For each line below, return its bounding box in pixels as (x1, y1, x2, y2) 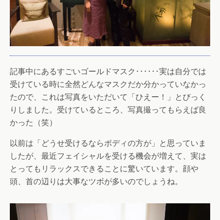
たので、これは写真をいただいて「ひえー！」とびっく (10, 92, 206, 102)
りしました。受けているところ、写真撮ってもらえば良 (10, 105, 206, 115)
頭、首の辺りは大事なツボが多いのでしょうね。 (10, 177, 183, 187)
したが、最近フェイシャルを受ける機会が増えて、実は (10, 151, 206, 161)
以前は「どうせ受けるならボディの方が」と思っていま (10, 138, 206, 148)
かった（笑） (10, 118, 57, 128)
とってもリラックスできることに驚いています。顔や (10, 164, 198, 174)
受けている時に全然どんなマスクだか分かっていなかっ (10, 80, 206, 89)
